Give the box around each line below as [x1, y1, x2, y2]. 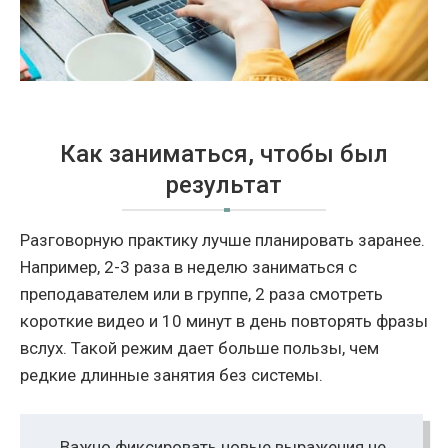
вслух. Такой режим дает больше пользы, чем [20, 338, 379, 359]
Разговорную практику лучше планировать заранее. [20, 230, 425, 251]
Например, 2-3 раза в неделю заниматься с [20, 257, 357, 278]
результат [166, 171, 282, 200]
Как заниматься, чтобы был [60, 140, 388, 169]
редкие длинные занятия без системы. [20, 365, 323, 386]
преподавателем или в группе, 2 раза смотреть [20, 284, 383, 305]
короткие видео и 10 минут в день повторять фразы [20, 311, 428, 332]
